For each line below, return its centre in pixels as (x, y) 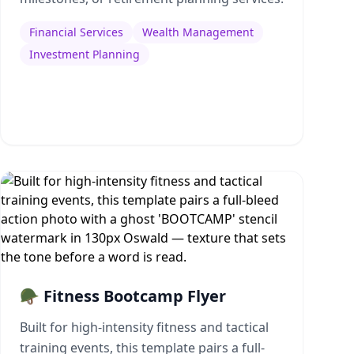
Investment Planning (85, 54)
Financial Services (76, 32)
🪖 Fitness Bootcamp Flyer (123, 296)
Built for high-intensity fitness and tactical (144, 327)
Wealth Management (198, 32)
